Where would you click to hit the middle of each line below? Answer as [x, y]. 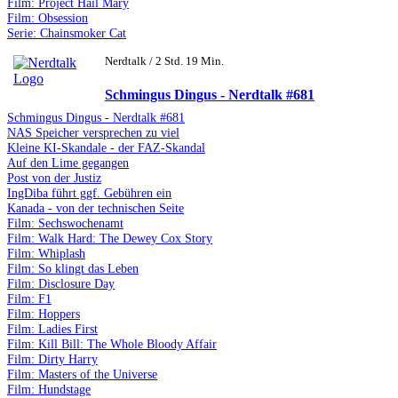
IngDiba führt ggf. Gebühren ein [89, 193]
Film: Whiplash [46, 254]
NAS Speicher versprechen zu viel [93, 133]
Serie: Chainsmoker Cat [67, 32]
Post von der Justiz [54, 178]
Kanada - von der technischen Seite [96, 208]
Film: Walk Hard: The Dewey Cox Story [110, 239]
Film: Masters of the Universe [82, 374]
